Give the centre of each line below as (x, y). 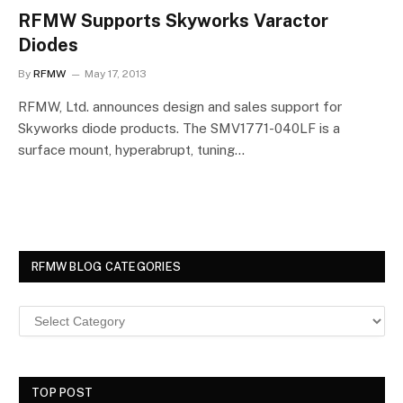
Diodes (48, 45)
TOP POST (63, 392)
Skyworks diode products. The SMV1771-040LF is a (179, 128)
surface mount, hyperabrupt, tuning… (131, 149)
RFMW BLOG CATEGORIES (107, 266)
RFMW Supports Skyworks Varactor (173, 20)
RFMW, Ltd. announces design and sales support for (180, 106)
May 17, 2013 (116, 73)
